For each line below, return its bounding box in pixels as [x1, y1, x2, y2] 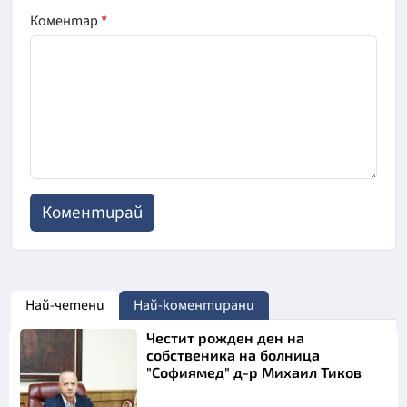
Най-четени [25, 295, 104, 316]
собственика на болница [146, 346, 321, 364]
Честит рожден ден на [146, 329, 305, 347]
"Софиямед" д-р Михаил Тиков [146, 363, 362, 382]
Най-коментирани [134, 295, 254, 316]
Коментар [30, 11, 101, 32]
